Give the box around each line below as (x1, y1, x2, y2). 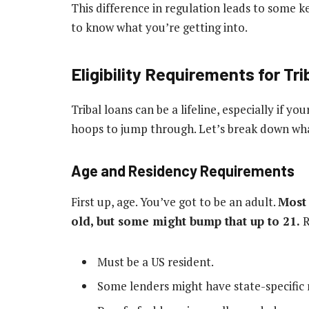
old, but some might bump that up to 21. (71, 213, 300, 230)
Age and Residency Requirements (71, 161, 295, 179)
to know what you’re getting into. (71, 19, 248, 35)
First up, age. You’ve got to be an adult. (71, 194, 278, 210)
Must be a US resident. (97, 253, 214, 270)
